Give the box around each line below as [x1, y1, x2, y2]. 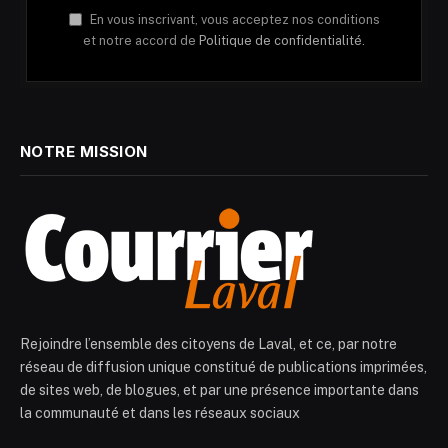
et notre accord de [83, 33, 199, 49]
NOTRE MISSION [20, 142, 148, 162]
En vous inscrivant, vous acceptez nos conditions [86, 12, 380, 28]
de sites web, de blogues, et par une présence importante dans [20, 382, 419, 399]
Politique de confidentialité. [199, 33, 365, 49]
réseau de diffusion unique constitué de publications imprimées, [20, 359, 427, 376]
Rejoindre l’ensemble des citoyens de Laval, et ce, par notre [20, 336, 397, 353]
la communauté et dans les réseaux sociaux [20, 405, 300, 422]
